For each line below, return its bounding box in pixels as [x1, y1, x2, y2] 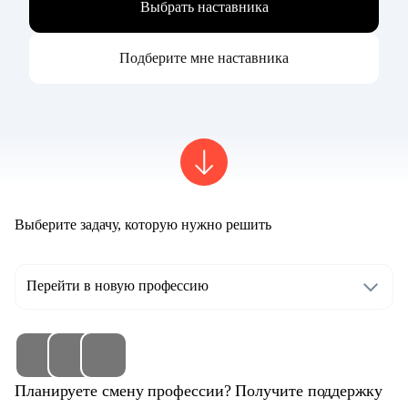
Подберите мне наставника [119, 50, 289, 66]
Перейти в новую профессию [26, 278, 209, 294]
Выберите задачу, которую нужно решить [15, 217, 271, 233]
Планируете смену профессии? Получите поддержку [15, 382, 382, 401]
